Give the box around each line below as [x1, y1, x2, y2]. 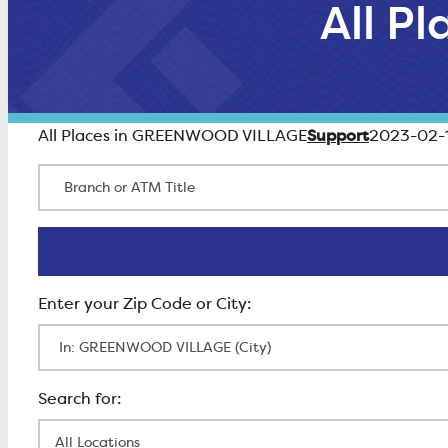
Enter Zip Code [36, 324, 152, 346]
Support [307, 124, 369, 147]
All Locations [36, 419, 135, 441]
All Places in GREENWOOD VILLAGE [38, 125, 307, 147]
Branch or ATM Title [36, 164, 190, 186]
